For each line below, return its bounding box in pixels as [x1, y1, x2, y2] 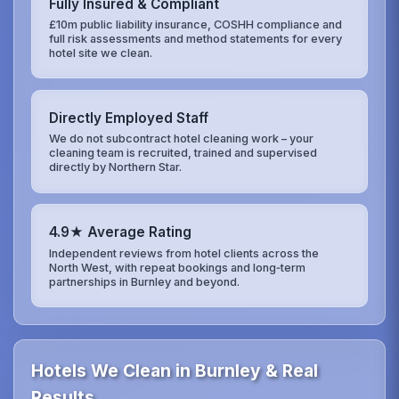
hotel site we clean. [49, 45, 153, 60]
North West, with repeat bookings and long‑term [49, 260, 306, 274]
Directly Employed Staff [49, 110, 209, 127]
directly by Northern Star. [49, 160, 183, 175]
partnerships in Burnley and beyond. [49, 274, 240, 289]
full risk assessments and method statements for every [49, 31, 343, 45]
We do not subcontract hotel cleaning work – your [49, 132, 314, 146]
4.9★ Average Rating [49, 224, 192, 241]
